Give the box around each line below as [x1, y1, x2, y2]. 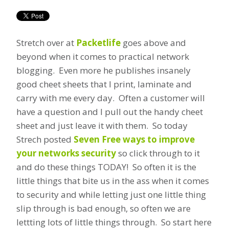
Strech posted [16, 133, 74, 146]
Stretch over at [16, 37, 76, 49]
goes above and [121, 37, 186, 49]
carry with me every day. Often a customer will [16, 92, 205, 104]
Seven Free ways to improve [74, 133, 195, 146]
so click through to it [116, 147, 200, 159]
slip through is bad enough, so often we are [16, 202, 191, 215]
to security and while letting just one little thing [16, 189, 206, 201]
